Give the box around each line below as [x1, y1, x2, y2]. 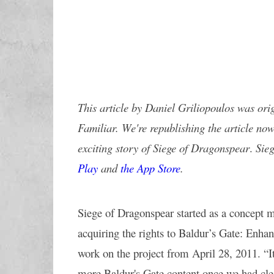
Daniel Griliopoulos [145, 100, 234, 115]
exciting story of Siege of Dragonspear [78, 140, 250, 155]
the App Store [120, 160, 180, 176]
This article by [78, 100, 145, 115]
